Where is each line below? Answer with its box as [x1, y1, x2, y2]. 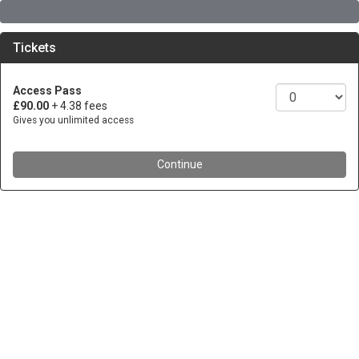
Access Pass [13, 84, 82, 97]
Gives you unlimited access [13, 115, 134, 126]
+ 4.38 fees [51, 99, 107, 112]
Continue [156, 158, 203, 171]
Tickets [13, 40, 56, 55]
